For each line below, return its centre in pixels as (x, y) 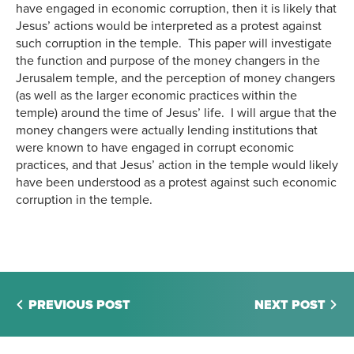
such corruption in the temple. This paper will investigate (174, 44)
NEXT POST (290, 305)
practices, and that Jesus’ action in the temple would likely (177, 166)
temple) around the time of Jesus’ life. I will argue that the (176, 113)
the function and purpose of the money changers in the (168, 61)
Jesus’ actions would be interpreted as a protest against (169, 26)
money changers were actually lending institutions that (167, 131)
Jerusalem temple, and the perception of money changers (175, 79)
